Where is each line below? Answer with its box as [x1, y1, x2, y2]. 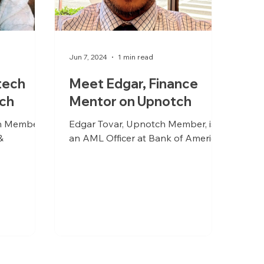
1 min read [118, 52, 154, 62]
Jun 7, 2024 [69, 52, 108, 62]
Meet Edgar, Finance [69, 75, 199, 92]
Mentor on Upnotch [69, 93, 192, 110]
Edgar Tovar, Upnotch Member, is [69, 117, 216, 130]
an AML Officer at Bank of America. [69, 131, 223, 144]
